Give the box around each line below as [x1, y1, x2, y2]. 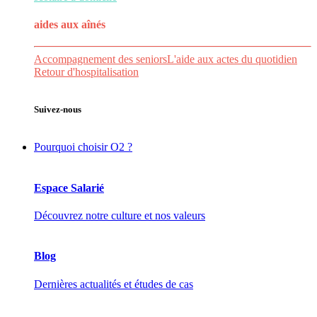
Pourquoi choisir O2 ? [34, 141, 132, 154]
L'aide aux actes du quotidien [167, 53, 297, 66]
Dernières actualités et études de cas [34, 277, 193, 290]
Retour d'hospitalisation [34, 66, 139, 79]
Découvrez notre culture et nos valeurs [34, 209, 205, 221]
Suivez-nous [34, 104, 81, 115]
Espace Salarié [34, 181, 104, 194]
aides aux [34, 18, 81, 30]
